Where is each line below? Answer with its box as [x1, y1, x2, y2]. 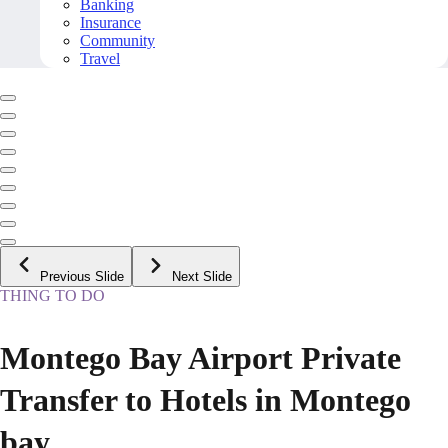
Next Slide [172, 269, 232, 285]
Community [80, 32, 155, 50]
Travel [80, 50, 120, 68]
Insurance [80, 14, 141, 32]
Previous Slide [40, 269, 124, 285]
